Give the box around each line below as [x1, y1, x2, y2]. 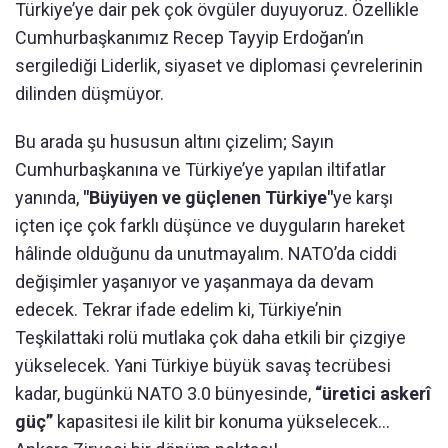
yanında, [15, 187, 83, 208]
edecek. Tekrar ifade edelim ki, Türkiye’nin [15, 299, 342, 320]
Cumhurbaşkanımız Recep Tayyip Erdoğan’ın [15, 27, 364, 48]
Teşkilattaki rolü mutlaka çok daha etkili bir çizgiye [15, 327, 406, 348]
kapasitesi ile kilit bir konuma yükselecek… [53, 411, 390, 432]
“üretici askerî [315, 383, 431, 404]
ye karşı [333, 187, 393, 208]
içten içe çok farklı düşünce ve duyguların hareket [15, 215, 405, 236]
